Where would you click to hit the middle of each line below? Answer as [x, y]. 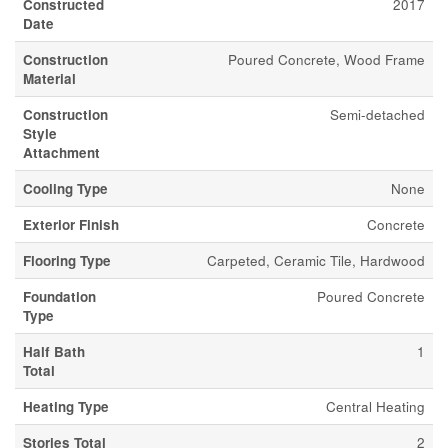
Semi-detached [377, 114]
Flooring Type [67, 260]
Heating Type [66, 406]
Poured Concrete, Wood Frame [326, 59]
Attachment [61, 152]
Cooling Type [65, 188]
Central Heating [375, 406]
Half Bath [54, 351]
